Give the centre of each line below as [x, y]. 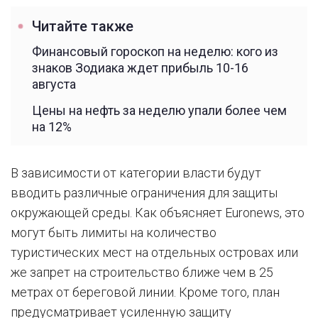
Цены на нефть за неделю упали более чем [159, 110]
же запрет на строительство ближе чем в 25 [142, 272]
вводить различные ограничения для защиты [144, 192]
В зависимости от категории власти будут [136, 172]
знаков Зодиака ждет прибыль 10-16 [140, 67]
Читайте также [83, 26]
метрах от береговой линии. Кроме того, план [145, 292]
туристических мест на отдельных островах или [154, 252]
